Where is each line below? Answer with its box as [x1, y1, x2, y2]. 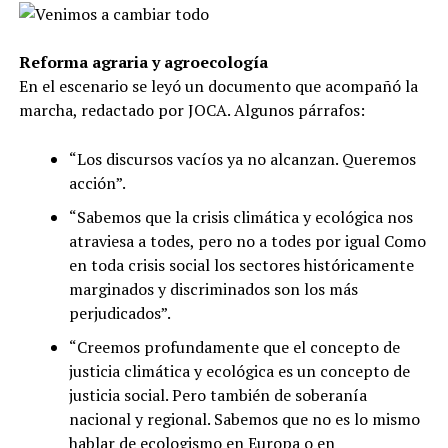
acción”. [68, 171, 126, 194]
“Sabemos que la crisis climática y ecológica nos [68, 205, 413, 228]
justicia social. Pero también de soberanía [68, 383, 367, 406]
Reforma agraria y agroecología [18, 50, 268, 73]
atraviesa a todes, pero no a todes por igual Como [68, 229, 426, 252]
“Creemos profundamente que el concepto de [68, 335, 400, 358]
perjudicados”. [68, 301, 171, 324]
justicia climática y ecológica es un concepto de [68, 359, 410, 382]
